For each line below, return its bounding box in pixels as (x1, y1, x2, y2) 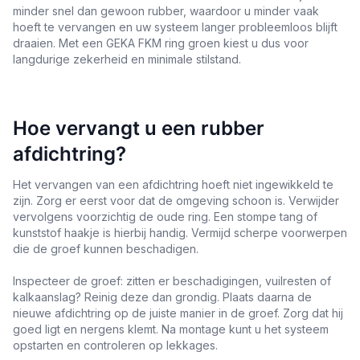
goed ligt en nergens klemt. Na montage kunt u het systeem (13, 321, 329, 336)
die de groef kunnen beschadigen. (13, 241, 198, 256)
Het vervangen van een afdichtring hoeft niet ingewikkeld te (13, 177, 333, 191)
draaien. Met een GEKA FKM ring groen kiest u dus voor (13, 35, 309, 50)
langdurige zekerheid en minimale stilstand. (13, 51, 241, 66)
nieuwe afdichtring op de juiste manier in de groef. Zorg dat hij (13, 305, 343, 320)
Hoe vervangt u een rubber (13, 116, 264, 140)
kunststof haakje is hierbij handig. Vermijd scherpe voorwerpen (13, 225, 347, 239)
